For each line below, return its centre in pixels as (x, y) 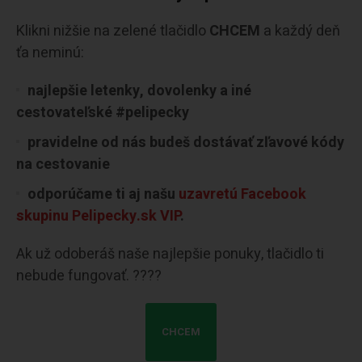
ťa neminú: (50, 53)
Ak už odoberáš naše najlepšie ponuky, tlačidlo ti (170, 254)
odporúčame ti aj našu (103, 194)
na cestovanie (63, 164)
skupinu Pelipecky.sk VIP (98, 216)
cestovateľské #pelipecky (103, 112)
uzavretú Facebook (242, 194)
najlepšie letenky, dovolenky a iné (139, 90)
